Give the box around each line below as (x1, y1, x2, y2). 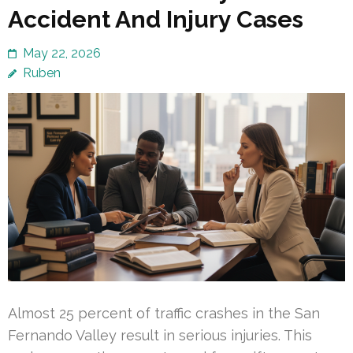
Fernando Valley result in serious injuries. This (8, 327, 312, 344)
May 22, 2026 (23, 45, 101, 61)
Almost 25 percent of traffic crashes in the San (8, 305, 320, 322)
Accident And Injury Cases (8, 5, 303, 33)
